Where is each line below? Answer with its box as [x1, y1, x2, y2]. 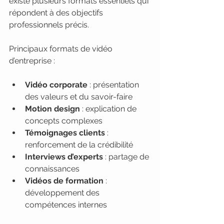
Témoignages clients [25, 128, 105, 137]
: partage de [103, 152, 151, 161]
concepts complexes [25, 116, 102, 125]
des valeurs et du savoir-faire [25, 92, 132, 101]
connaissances [25, 164, 79, 173]
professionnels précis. [9, 20, 89, 29]
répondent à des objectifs [9, 8, 105, 17]
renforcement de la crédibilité [25, 140, 133, 149]
